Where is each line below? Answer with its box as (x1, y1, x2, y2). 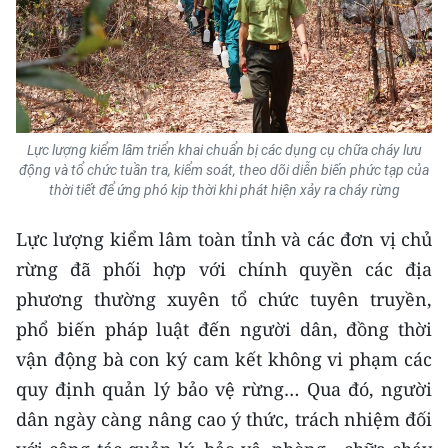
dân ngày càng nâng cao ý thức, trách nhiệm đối (16, 407, 432, 432)
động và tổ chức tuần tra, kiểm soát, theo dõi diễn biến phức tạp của (19, 162, 429, 179)
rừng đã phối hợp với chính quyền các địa (16, 257, 432, 282)
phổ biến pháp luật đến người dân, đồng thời (16, 317, 432, 342)
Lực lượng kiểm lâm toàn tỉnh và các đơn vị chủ (16, 227, 432, 252)
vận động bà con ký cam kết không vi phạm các (16, 347, 432, 372)
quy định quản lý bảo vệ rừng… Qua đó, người (16, 377, 432, 402)
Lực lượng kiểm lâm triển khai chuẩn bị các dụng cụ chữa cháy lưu (26, 142, 422, 159)
